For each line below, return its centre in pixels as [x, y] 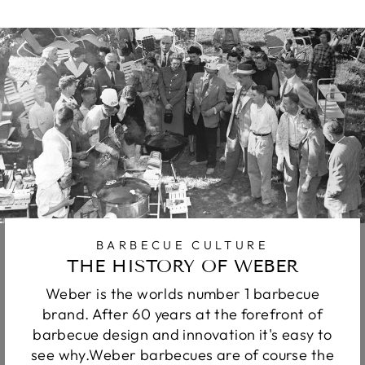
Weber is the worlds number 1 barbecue [182, 293]
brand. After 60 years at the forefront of [182, 314]
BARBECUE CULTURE [182, 244]
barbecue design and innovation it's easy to [182, 334]
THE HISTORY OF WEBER [182, 266]
